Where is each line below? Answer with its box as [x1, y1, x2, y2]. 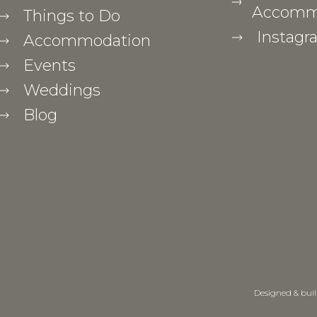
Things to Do [23, 6, 121, 25]
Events [23, 55, 76, 75]
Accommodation [23, 30, 151, 50]
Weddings [23, 80, 101, 100]
